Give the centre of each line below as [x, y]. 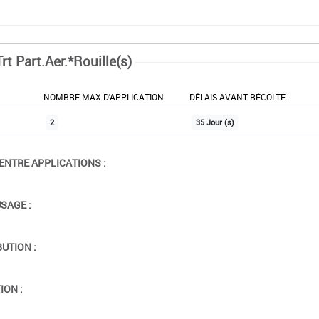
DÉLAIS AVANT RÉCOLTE [237, 96]
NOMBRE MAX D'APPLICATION [103, 96]
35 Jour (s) [215, 122]
